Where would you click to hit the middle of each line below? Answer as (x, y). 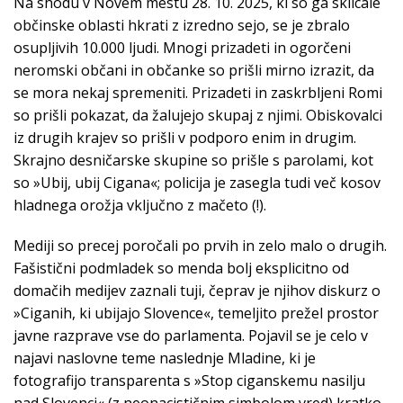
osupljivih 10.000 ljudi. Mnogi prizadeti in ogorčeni (182, 48)
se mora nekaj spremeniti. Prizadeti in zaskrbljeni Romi (198, 93)
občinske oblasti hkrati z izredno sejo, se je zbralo (182, 26)
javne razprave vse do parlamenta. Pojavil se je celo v (191, 336)
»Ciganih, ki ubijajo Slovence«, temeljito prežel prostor (196, 313)
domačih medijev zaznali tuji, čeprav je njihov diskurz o (197, 291)
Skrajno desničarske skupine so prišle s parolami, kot (193, 161)
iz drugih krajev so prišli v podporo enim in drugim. (185, 138)
